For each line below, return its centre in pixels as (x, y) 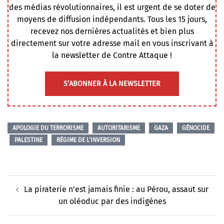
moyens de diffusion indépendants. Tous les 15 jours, (112, 19)
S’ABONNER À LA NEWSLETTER (112, 84)
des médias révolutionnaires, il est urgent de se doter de (112, 7)
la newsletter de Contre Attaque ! (112, 55)
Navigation (31, 181)
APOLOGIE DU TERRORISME (48, 128)
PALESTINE (28, 140)
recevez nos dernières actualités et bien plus (112, 31)
